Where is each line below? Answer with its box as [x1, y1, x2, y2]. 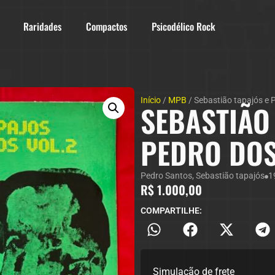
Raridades [23, 19, 62, 34]
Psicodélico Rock [152, 19, 216, 34]
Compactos [86, 19, 128, 34]
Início [140, 95, 161, 105]
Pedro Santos [140, 171, 192, 180]
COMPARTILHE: [140, 206, 202, 216]
